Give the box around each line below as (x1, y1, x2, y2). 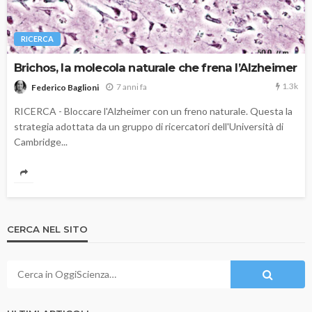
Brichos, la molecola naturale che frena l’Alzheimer (14, 61, 297, 75)
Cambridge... (14, 135, 68, 148)
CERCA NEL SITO (7, 223, 88, 235)
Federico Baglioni (31, 81, 99, 93)
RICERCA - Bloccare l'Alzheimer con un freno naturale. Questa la (14, 104, 292, 117)
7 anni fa (116, 81, 147, 93)
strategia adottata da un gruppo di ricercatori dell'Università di (14, 120, 283, 132)
